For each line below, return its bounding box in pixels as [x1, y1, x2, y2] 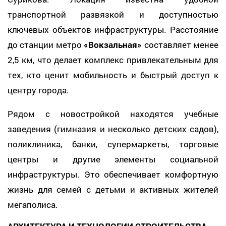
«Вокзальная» [84, 38, 142, 50]
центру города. [8, 84, 69, 96]
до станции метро [8, 38, 84, 50]
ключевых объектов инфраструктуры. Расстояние [8, 23, 218, 35]
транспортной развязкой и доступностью [8, 8, 218, 20]
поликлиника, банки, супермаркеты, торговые [8, 138, 218, 150]
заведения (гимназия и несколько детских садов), [8, 123, 218, 135]
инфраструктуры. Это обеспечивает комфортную [8, 168, 218, 180]
